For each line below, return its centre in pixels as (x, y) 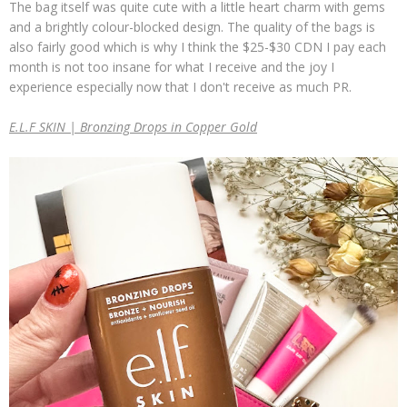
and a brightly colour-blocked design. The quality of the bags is (192, 27)
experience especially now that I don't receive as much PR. (180, 87)
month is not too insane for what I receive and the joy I (172, 67)
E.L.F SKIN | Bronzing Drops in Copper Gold (133, 127)
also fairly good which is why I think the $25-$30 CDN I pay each (198, 47)
